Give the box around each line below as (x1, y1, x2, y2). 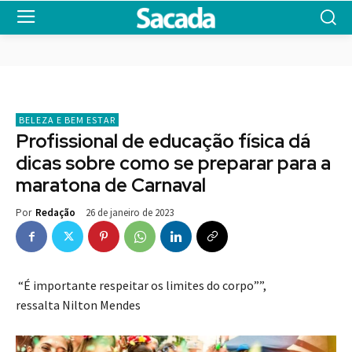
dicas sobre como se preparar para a (16, 151, 331, 176)
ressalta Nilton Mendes (16, 297, 141, 313)
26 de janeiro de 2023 (86, 206, 174, 220)
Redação (35, 206, 75, 220)
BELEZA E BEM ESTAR (19, 114, 115, 126)
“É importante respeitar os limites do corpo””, (16, 277, 266, 294)
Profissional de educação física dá (16, 129, 310, 154)
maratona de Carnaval (16, 173, 206, 198)
